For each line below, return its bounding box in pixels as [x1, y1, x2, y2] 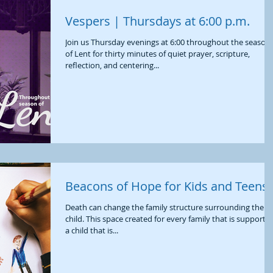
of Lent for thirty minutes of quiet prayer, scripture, [65, 48, 250, 59]
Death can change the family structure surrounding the [65, 201, 264, 213]
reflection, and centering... [65, 59, 159, 71]
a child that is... [65, 224, 118, 236]
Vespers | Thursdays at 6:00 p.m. [65, 12, 250, 29]
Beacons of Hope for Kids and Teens [65, 177, 268, 194]
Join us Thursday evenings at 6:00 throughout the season [65, 36, 271, 48]
